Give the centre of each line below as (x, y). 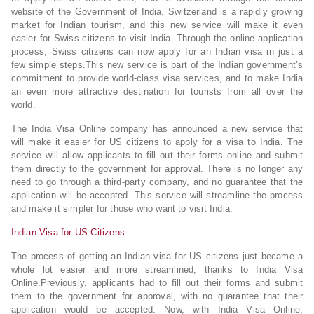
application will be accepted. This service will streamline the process (157, 195)
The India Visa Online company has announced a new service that (157, 129)
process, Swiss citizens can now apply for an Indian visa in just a (157, 52)
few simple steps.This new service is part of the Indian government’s (157, 65)
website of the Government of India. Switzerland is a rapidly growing (157, 12)
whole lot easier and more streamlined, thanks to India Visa (157, 269)
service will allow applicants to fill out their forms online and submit (157, 155)
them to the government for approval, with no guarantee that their (157, 296)
